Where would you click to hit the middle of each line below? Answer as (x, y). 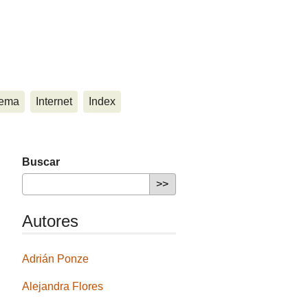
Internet (54, 101)
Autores (51, 221)
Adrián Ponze (56, 259)
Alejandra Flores (63, 287)
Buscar (41, 162)
